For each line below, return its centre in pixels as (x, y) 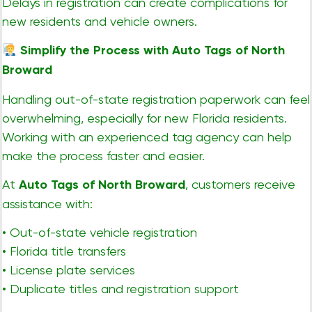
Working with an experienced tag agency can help (147, 136)
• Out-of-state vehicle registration (100, 233)
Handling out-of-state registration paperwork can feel (156, 99)
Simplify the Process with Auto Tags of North (150, 50)
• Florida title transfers (64, 251)
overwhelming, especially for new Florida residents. (145, 118)
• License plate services (69, 270)
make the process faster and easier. (103, 155)
